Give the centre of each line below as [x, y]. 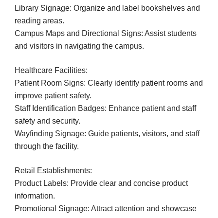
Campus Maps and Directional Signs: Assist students [106, 33]
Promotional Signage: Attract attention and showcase [106, 208]
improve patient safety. [53, 95]
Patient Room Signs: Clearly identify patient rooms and [109, 83]
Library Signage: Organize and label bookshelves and [107, 8]
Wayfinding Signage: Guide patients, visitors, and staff [107, 133]
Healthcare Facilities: [51, 70]
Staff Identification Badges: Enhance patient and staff [105, 108]
